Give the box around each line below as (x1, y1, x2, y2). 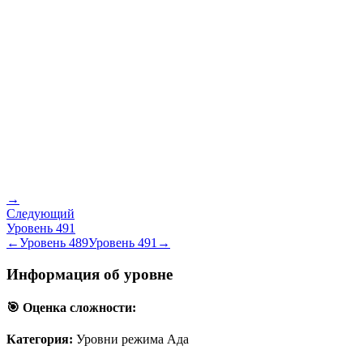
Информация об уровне (6, 265, 173, 283)
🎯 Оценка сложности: (6, 300, 136, 314)
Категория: (6, 332, 73, 347)
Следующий (6, 206, 75, 220)
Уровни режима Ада (76, 332, 189, 347)
